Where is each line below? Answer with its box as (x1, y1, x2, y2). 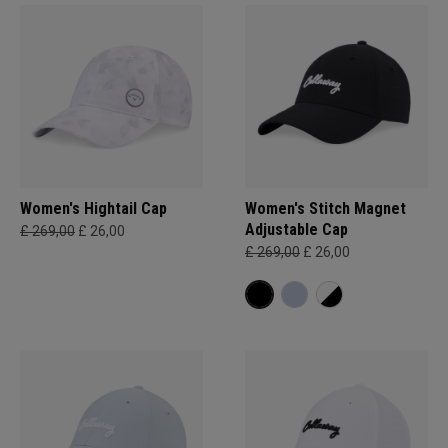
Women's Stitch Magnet (245, 199, 406, 218)
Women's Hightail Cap (20, 199, 167, 218)
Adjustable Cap (245, 220, 348, 239)
